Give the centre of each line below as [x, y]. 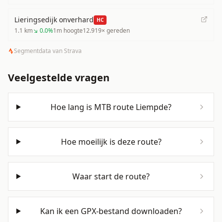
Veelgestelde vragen [59, 78]
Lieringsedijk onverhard [54, 20]
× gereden [116, 30]
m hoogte [70, 30]
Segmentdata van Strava [48, 51]
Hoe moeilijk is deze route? [111, 142]
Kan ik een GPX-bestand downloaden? [111, 211]
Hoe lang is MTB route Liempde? [111, 107]
